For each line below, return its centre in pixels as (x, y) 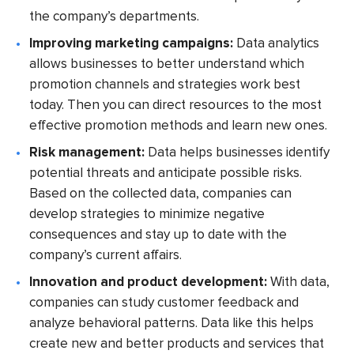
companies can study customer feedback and (164, 302)
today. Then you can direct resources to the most (176, 104)
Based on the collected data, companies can (161, 193)
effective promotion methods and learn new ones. (179, 125)
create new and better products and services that (177, 343)
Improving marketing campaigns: (133, 43)
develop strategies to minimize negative (147, 213)
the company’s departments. (115, 16)
